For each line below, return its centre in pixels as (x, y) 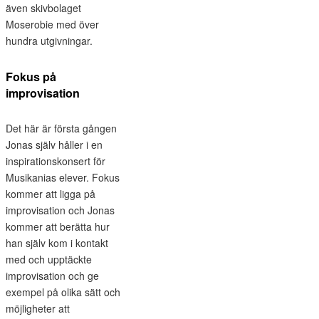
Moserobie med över (52, 24)
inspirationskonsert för (56, 161)
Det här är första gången (61, 128)
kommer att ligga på (51, 193)
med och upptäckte (49, 259)
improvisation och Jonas (60, 210)
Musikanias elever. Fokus (63, 177)
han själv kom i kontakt (57, 242)
